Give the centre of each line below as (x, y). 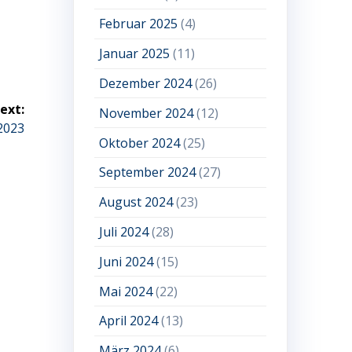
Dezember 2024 (146, 84)
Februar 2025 (139, 24)
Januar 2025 (135, 54)
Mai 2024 (126, 291)
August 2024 (136, 202)
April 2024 (129, 321)
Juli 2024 (124, 231)
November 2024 (147, 113)
